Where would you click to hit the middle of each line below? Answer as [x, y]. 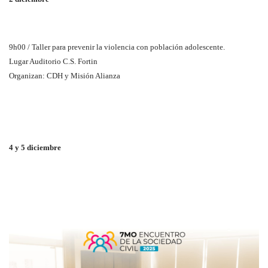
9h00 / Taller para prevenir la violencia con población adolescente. [117, 47]
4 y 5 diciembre [35, 147]
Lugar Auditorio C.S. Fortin [53, 61]
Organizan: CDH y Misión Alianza [65, 75]
